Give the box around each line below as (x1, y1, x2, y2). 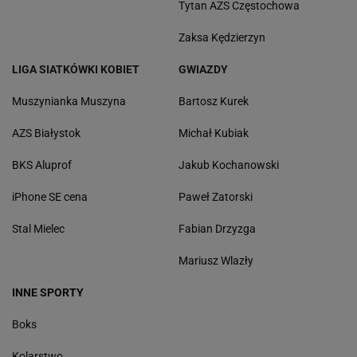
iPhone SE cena (12, 190, 88, 203)
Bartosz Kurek (178, 94, 249, 108)
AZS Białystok (12, 126, 80, 139)
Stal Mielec (12, 222, 65, 235)
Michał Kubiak (178, 126, 249, 139)
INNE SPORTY (12, 285, 84, 299)
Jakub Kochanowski (178, 158, 279, 171)
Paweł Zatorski (178, 190, 253, 203)
